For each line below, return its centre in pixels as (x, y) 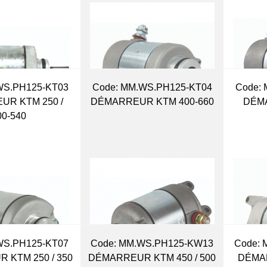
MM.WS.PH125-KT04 (165, 88)
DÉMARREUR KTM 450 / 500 (152, 257)
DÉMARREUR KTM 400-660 (152, 102)
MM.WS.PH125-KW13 (165, 243)
